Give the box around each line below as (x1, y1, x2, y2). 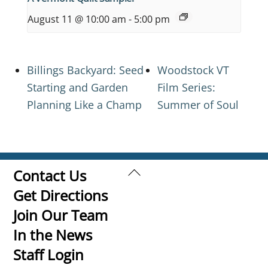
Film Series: (157, 80, 216, 95)
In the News (13, 224, 93, 245)
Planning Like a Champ (27, 98, 142, 112)
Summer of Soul (157, 98, 239, 112)
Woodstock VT (157, 63, 230, 77)
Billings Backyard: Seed (27, 63, 144, 77)
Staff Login (13, 244, 84, 264)
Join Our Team (13, 205, 108, 225)
